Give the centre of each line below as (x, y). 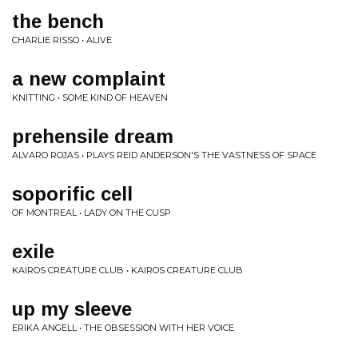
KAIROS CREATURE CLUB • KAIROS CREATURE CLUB (127, 270)
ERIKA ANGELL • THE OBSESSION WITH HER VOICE (123, 328)
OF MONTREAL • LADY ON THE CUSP (91, 213)
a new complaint (89, 79)
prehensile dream (93, 136)
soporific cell (72, 194)
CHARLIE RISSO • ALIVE (62, 40)
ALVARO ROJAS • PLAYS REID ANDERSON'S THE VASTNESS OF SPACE (164, 155)
